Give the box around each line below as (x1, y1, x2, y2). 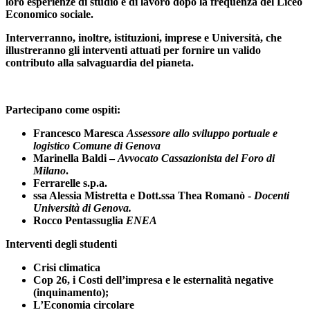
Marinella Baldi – (33, 152, 118, 165)
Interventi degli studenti (6, 238, 117, 250)
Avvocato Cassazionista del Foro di (118, 152, 275, 165)
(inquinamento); (33, 286, 109, 299)
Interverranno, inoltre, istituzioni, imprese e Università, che (6, 32, 282, 44)
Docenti (254, 190, 289, 202)
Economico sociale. (6, 8, 93, 21)
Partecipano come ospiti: (6, 104, 120, 116)
